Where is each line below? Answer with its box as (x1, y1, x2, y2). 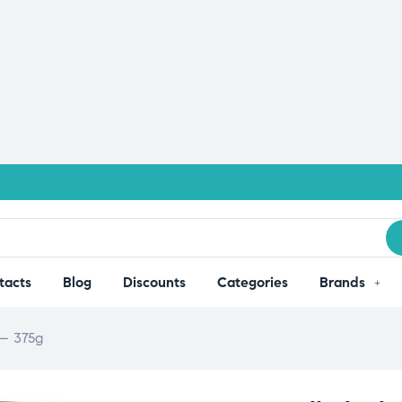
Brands (319, 274, 365, 291)
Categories (216, 274, 288, 291)
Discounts (122, 274, 186, 291)
